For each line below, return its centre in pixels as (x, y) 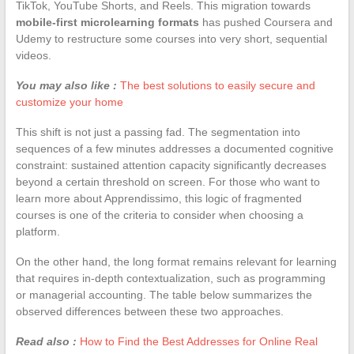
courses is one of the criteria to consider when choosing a (159, 215)
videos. (33, 55)
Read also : (46, 341)
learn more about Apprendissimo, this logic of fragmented (158, 198)
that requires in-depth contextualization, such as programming (170, 278)
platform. (38, 231)
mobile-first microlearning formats (107, 22)
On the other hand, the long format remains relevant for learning (176, 261)
